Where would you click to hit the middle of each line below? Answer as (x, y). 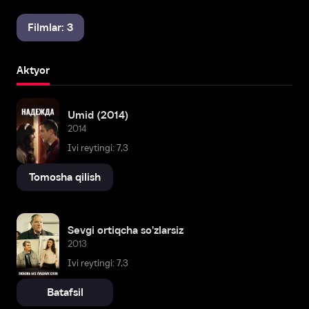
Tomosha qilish (65, 177)
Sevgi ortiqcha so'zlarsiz (126, 230)
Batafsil (65, 292)
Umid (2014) (98, 114)
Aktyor (33, 70)
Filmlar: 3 (50, 27)
